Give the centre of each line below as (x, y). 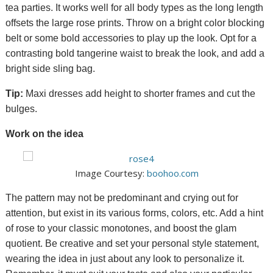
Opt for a (239, 38)
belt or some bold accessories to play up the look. (113, 38)
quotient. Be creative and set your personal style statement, (133, 244)
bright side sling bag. (51, 69)
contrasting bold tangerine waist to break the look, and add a (135, 54)
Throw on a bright (165, 23)
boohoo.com (172, 173)
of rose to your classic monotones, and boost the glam (121, 229)
